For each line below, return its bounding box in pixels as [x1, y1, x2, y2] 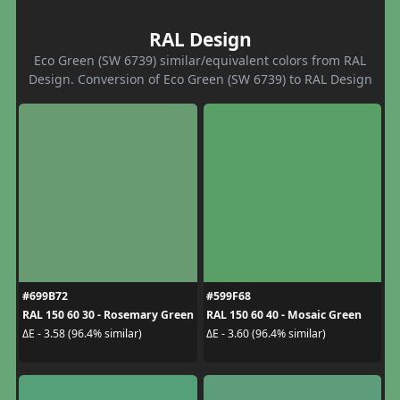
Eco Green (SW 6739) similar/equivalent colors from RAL [34, 51, 366, 69]
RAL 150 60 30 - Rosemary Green [21, 306, 194, 322]
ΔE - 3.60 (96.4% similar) [206, 326, 326, 342]
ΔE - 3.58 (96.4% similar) [21, 326, 142, 342]
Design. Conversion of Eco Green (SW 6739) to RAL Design [28, 70, 372, 87]
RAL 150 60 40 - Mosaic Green [206, 306, 362, 322]
